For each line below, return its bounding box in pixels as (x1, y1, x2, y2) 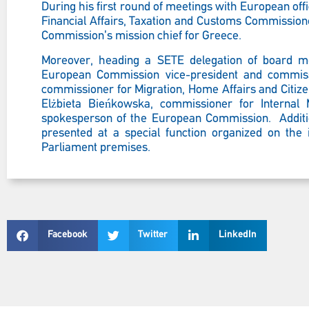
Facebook (47, 230, 88, 241)
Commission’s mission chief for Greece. (41, 30, 241, 43)
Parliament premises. (41, 141, 150, 154)
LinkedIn (218, 230, 257, 241)
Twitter (138, 230, 168, 241)
